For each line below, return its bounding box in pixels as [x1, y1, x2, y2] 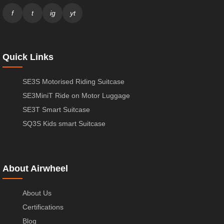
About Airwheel [2, 163, 68, 174]
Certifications [22, 203, 63, 211]
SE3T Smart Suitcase [22, 105, 90, 114]
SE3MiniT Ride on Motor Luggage [22, 91, 130, 100]
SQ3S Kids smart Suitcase [22, 119, 105, 128]
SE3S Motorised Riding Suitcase [22, 77, 124, 86]
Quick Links [2, 52, 53, 62]
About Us [22, 189, 51, 197]
